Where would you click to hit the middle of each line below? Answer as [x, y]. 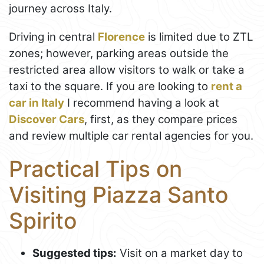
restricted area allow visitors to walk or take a [127, 70]
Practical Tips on [95, 169]
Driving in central [53, 37]
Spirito [43, 221]
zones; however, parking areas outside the [119, 54]
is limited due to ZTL [199, 37]
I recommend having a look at [142, 103]
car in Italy [37, 103]
